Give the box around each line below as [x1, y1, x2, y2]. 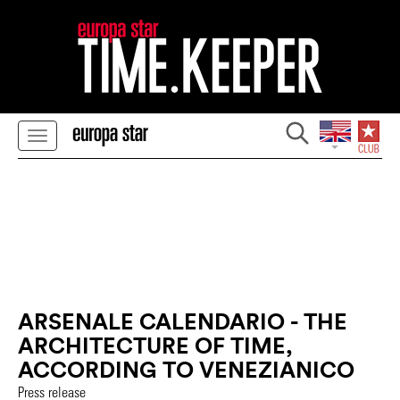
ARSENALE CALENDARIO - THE [18, 307, 347, 336]
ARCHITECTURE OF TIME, [18, 331, 293, 360]
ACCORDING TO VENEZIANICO [18, 355, 354, 384]
